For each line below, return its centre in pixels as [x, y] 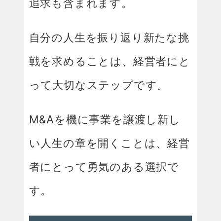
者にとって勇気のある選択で [104, 167]
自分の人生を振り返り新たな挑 [109, 38]
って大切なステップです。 [99, 85]
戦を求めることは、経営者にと [110, 61]
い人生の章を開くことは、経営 [109, 143]
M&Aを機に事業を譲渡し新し [105, 120]
